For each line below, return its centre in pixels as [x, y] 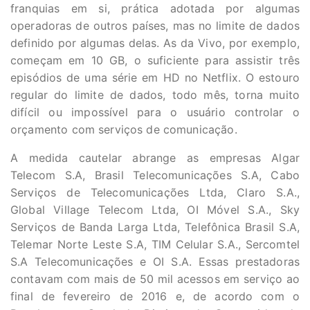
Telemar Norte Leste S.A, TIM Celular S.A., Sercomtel [155, 244]
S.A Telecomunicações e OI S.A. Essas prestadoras [155, 262]
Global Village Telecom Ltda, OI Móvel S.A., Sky [155, 210]
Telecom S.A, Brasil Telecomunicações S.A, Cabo [155, 175]
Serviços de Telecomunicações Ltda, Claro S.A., [155, 192]
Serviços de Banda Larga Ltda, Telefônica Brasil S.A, [155, 227]
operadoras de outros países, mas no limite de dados [155, 26]
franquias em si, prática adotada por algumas [155, 8]
